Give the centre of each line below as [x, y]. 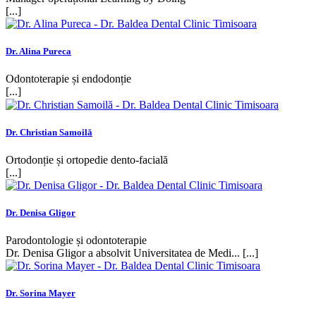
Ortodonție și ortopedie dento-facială [87, 159]
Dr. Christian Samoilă [49, 132]
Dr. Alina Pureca [38, 51]
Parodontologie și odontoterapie [76, 240]
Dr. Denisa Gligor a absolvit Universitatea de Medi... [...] [132, 253]
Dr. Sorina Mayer [41, 293]
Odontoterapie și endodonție [68, 78]
